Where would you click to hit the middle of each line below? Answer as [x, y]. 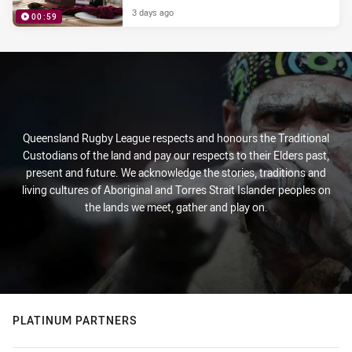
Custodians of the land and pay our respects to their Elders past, [176, 156]
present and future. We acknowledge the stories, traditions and [176, 173]
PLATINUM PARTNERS [75, 321]
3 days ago [153, 13]
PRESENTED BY [294, 38]
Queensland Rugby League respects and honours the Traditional [176, 138]
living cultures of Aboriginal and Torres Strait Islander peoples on [176, 190]
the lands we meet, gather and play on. [176, 207]
